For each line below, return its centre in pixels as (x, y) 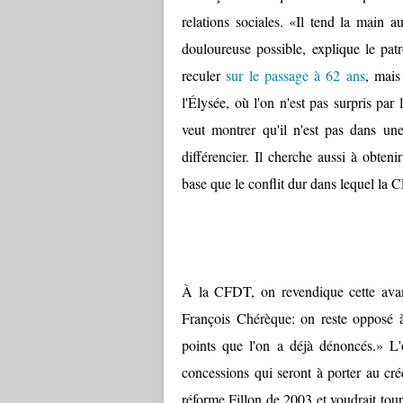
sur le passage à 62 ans (296, 76)
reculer (204, 76)
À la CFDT (217, 291)
